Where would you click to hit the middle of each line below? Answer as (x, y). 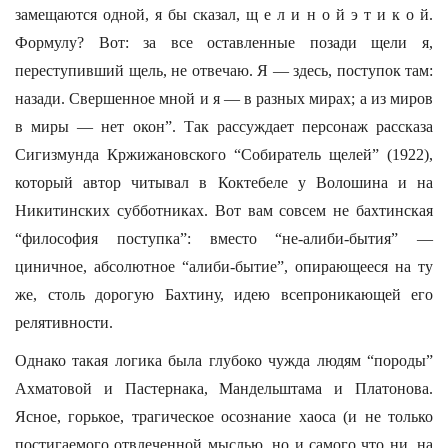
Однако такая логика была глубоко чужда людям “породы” (224, 360)
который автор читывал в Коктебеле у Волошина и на (224, 182)
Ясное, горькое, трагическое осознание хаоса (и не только (224, 416)
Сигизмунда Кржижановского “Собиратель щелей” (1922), (224, 154)
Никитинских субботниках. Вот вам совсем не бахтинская (224, 210)
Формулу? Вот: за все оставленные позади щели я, (224, 42)
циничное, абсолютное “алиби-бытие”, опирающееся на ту (224, 266)
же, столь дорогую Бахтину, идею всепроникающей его (224, 294)
